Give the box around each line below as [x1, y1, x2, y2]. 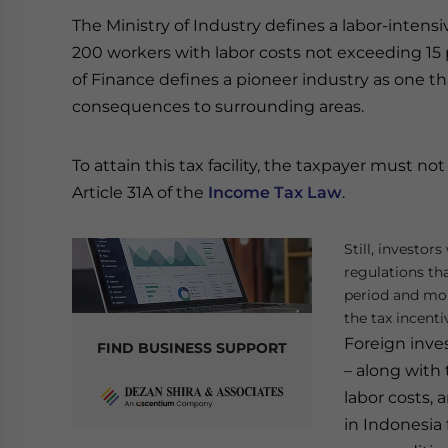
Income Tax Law [208, 183, 342, 202]
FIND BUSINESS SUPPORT [97, 339, 287, 357]
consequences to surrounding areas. [72, 97, 364, 116]
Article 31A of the [72, 183, 208, 202]
